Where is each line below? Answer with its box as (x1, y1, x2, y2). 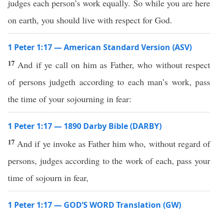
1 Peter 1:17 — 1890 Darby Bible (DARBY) (8, 121, 162, 131)
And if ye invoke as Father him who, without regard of (17, 138, 211, 149)
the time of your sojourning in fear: (8, 93, 131, 105)
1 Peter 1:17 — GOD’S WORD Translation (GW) (8, 200, 181, 210)
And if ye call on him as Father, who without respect (18, 59, 211, 71)
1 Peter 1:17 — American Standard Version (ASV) (8, 42, 192, 53)
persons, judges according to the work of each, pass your (8, 155, 210, 166)
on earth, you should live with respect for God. (8, 14, 172, 26)
